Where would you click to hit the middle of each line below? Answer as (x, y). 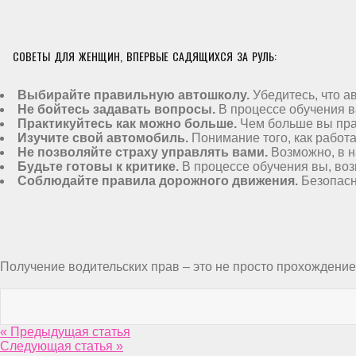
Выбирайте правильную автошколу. (133, 95)
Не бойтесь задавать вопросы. (116, 109)
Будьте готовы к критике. (98, 166)
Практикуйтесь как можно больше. (127, 124)
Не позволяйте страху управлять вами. (143, 152)
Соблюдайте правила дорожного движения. (158, 181)
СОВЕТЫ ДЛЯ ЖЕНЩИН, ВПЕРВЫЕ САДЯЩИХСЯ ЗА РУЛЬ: (145, 56)
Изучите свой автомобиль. (103, 138)
